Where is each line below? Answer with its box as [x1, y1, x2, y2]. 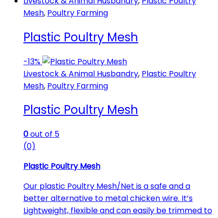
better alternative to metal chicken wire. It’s [23, 193, 193, 204]
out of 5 [28, 128, 59, 140]
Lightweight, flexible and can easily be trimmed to [23, 205, 212, 217]
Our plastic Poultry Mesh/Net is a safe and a [23, 181, 190, 192]
